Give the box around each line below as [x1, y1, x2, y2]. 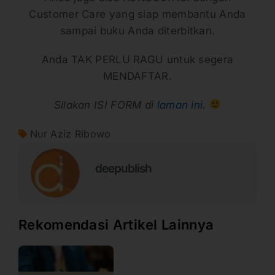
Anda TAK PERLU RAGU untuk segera [41, 53, 234, 66]
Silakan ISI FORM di [53, 98, 157, 111]
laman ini [157, 98, 203, 111]
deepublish [95, 161, 152, 176]
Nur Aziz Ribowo [30, 127, 111, 140]
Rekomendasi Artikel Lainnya [18, 216, 214, 233]
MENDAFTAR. [103, 69, 172, 82]
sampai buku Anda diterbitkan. [60, 24, 215, 37]
